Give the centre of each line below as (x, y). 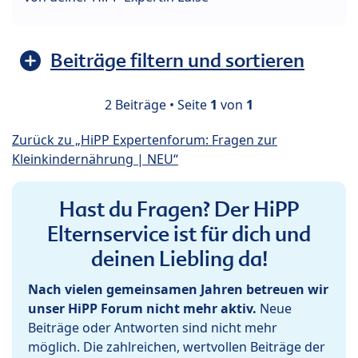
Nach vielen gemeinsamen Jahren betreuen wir (178, 289)
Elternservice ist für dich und (179, 234)
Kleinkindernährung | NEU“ (95, 159)
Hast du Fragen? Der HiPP (179, 209)
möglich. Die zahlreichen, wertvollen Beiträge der (177, 346)
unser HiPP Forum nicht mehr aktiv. (142, 308)
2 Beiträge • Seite (157, 104)
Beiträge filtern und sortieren (177, 60)
